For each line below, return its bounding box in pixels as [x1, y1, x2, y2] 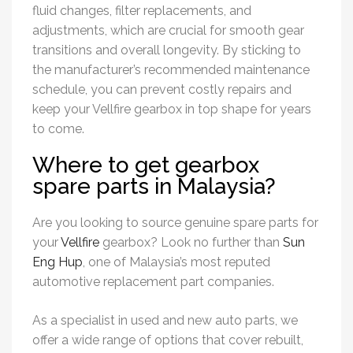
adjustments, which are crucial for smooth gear [32, 23, 304, 39]
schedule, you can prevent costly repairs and [32, 82, 292, 98]
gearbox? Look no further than [99, 235, 283, 251]
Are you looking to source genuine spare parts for [32, 215, 318, 231]
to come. [32, 121, 84, 137]
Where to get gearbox [32, 152, 259, 178]
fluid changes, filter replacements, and [32, 3, 251, 19]
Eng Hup [32, 255, 83, 270]
